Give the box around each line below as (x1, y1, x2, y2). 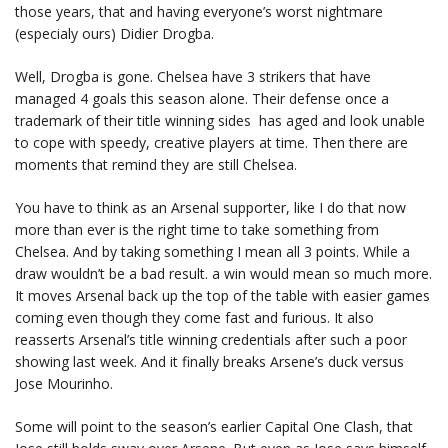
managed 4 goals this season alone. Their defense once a (15, 89, 389, 108)
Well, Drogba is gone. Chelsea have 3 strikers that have (15, 67, 371, 86)
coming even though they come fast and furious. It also (15, 308, 374, 327)
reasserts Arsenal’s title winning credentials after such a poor (15, 330, 407, 349)
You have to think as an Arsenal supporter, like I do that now (15, 198, 406, 217)
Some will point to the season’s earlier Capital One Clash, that (15, 417, 413, 436)
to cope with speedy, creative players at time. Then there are (15, 133, 408, 152)
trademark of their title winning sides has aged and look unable (15, 111, 425, 130)
